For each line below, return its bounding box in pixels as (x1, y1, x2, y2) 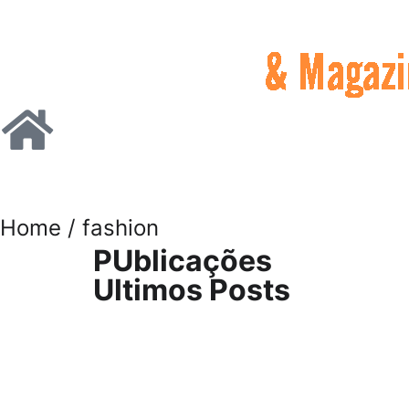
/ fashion (61, 215, 159, 241)
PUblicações (93, 243, 272, 278)
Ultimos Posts (93, 272, 290, 308)
